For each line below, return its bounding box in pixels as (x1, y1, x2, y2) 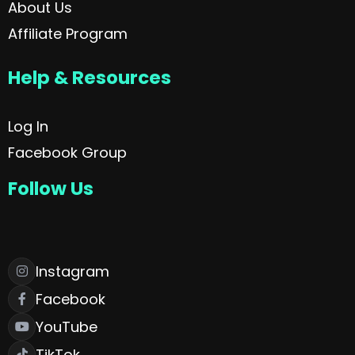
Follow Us (8, 175, 94, 201)
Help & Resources (8, 64, 171, 90)
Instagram (36, 261, 109, 281)
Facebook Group (8, 142, 127, 162)
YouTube (36, 316, 97, 337)
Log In (8, 116, 48, 136)
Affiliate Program (8, 23, 128, 44)
